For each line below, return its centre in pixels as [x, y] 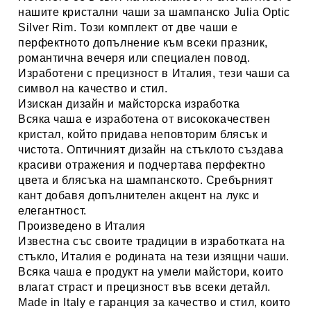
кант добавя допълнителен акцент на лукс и [139, 195]
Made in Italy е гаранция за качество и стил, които [154, 302]
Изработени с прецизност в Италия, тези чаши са [154, 73]
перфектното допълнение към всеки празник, [143, 43]
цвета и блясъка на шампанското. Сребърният [146, 180]
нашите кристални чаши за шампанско [126, 12]
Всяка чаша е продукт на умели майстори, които [151, 272]
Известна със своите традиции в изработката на [152, 241]
